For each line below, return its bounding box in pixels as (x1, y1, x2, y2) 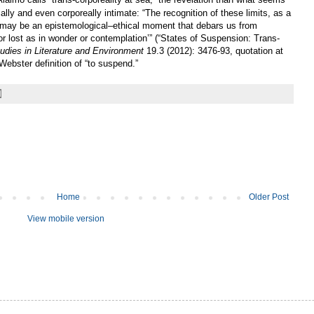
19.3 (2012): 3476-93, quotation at (144, 45, 283, 56)
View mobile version (27, 213, 104, 224)
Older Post (249, 191, 289, 202)
